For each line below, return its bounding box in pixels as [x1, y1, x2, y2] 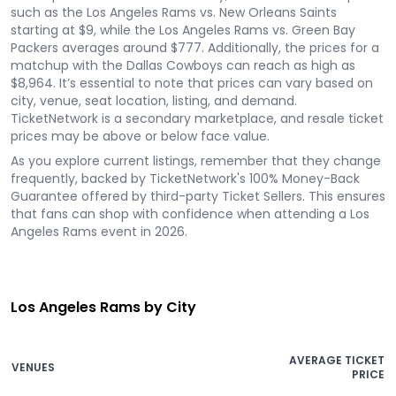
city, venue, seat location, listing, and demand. [11, 92, 297, 110]
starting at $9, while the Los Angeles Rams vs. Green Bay [11, 21, 355, 39]
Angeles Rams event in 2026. [11, 223, 187, 240]
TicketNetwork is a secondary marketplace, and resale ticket [11, 110, 384, 127]
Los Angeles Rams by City [11, 297, 196, 317]
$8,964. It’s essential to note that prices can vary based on [11, 74, 373, 92]
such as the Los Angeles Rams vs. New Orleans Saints [11, 4, 337, 21]
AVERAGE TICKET [289, 353, 385, 368]
